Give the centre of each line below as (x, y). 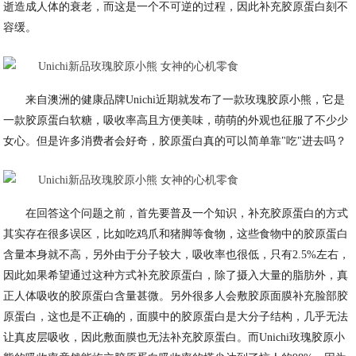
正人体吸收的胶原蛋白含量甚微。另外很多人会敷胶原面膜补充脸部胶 (176, 296)
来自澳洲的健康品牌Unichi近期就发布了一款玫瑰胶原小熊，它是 (186, 100)
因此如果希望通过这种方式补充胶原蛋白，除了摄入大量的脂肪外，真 (176, 275)
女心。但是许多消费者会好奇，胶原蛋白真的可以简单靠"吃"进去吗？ (175, 141)
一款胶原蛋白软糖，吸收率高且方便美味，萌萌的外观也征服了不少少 (176, 120)
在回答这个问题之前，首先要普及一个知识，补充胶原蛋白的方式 (187, 213)
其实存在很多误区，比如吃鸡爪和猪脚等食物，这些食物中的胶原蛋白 (176, 234)
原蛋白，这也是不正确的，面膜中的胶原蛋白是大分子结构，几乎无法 (176, 317)
